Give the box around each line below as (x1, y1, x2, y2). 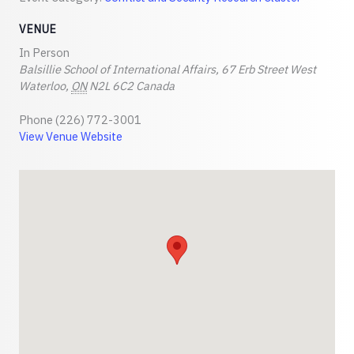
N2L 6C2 (89, 78, 134, 94)
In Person (19, 45, 70, 61)
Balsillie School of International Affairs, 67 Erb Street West (19, 62, 316, 77)
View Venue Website (19, 129, 122, 145)
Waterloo (19, 78, 66, 94)
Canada (136, 78, 175, 94)
